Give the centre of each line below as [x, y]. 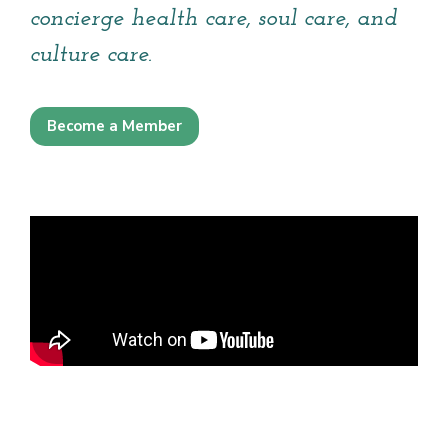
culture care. [91, 55]
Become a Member [114, 126]
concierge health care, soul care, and [213, 19]
